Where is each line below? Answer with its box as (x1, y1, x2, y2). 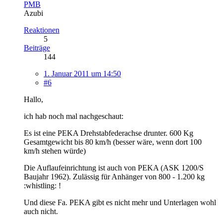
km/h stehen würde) (24, 146, 86, 155)
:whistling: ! (24, 181, 61, 190)
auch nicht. (24, 207, 58, 216)
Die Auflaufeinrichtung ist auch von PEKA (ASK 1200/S (24, 163, 204, 172)
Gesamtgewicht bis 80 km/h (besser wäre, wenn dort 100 (24, 137, 202, 146)
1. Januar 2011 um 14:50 (44, 69, 121, 78)
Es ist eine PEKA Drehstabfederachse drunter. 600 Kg (24, 128, 193, 137)
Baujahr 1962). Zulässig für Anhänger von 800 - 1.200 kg (24, 172, 205, 181)
